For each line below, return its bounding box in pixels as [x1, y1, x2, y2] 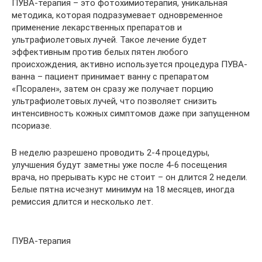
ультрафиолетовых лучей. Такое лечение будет [12, 35, 207, 45]
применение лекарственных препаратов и [12, 22, 182, 33]
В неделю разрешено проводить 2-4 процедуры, [12, 147, 209, 158]
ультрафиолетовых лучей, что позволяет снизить [12, 96, 217, 106]
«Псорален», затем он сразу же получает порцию [12, 84, 213, 94]
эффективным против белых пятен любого [12, 47, 188, 57]
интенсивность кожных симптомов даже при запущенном [12, 108, 250, 119]
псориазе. [12, 120, 51, 131]
